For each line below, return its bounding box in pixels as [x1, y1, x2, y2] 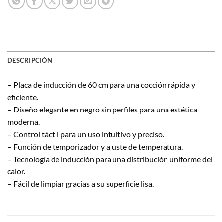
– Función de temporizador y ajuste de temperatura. [7, 142, 183, 152]
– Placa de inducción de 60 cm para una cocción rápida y [7, 80, 195, 90]
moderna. [7, 117, 40, 127]
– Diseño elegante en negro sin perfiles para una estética [7, 105, 197, 114]
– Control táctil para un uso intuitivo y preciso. [7, 129, 164, 139]
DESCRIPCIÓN [7, 56, 52, 65]
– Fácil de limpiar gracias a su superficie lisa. [7, 179, 154, 189]
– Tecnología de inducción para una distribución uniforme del [7, 154, 213, 164]
